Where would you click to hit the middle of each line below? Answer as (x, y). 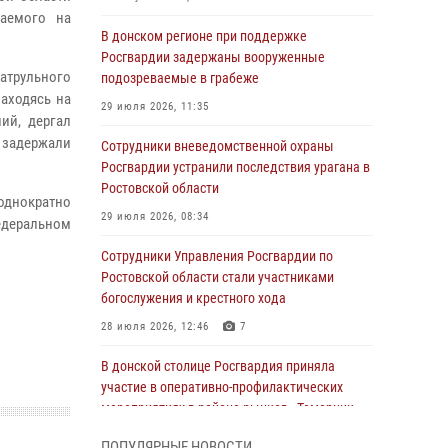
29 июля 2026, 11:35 (155, 106)
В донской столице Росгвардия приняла (218, 366)
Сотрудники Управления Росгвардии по (217, 256)
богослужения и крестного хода (193, 298)
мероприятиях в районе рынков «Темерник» (230, 408)
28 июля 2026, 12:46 (155, 326)
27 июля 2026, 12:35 (155, 436)
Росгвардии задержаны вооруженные (213, 57)
